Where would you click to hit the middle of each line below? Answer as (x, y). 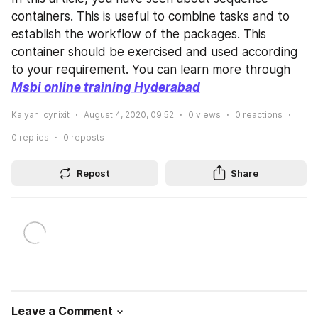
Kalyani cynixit (40, 114)
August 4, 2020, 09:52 (129, 114)
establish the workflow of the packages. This (139, 34)
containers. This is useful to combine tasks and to (150, 16)
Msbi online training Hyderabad (106, 87)
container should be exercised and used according (154, 51)
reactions (262, 114)
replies (33, 137)
